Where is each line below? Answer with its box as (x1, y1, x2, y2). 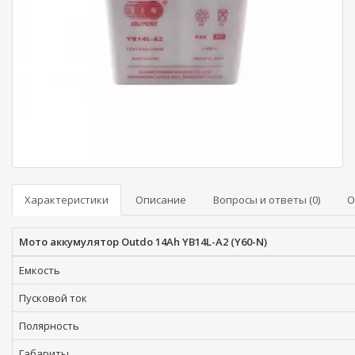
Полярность (19, 319, 79, 333)
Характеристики (25, 193, 109, 207)
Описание (136, 193, 186, 207)
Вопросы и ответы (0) (213, 193, 320, 207)
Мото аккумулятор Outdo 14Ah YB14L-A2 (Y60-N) (19, 235, 267, 249)
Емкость (19, 263, 60, 277)
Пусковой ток (19, 291, 87, 305)
